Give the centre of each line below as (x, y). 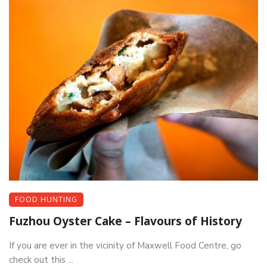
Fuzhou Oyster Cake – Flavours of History (125, 221)
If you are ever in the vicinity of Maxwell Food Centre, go (125, 245)
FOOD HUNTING (46, 199)
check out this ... (41, 260)
